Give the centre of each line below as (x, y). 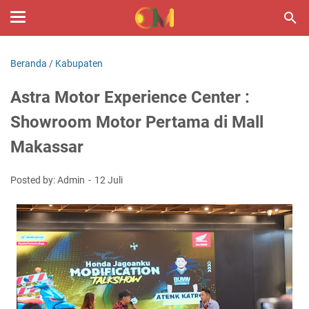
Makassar (47, 147)
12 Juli (109, 180)
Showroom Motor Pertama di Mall (137, 122)
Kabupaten (79, 63)
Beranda (29, 63)
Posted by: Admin (49, 180)
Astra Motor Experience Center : (130, 97)
